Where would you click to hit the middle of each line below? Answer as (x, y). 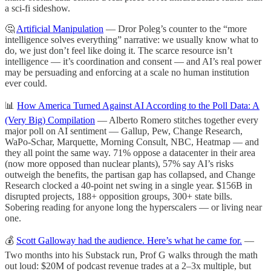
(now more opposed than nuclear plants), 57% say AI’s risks (119, 163)
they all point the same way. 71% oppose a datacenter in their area (130, 152)
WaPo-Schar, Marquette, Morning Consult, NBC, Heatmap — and (132, 142)
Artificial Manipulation (60, 28)
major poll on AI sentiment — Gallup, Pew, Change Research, (124, 131)
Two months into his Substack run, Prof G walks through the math (131, 255)
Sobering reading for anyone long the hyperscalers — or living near (133, 207)
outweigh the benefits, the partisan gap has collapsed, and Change (130, 174)
